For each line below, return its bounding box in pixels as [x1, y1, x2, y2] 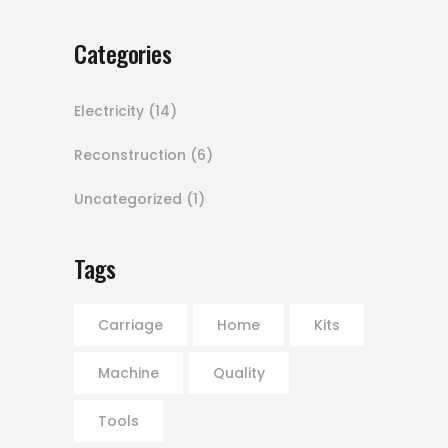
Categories [74, 35, 172, 72]
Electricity [74, 101, 144, 122]
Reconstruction [74, 145, 186, 166]
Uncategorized [74, 189, 182, 210]
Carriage [98, 315, 163, 336]
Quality [213, 363, 265, 384]
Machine [98, 363, 159, 384]
